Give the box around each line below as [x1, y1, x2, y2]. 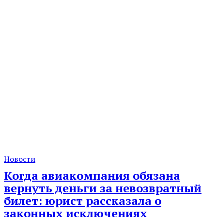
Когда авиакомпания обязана [4, 168, 180, 184]
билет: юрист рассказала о [4, 193, 161, 209]
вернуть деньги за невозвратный [4, 180, 201, 196]
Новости [4, 154, 35, 165]
